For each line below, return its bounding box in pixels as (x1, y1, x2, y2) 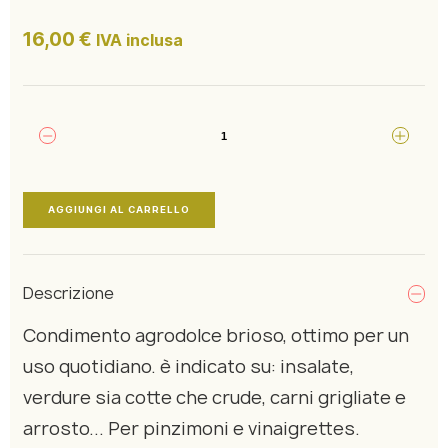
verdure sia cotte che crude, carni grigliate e (22, 385, 406, 411)
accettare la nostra (77, 110, 196, 129)
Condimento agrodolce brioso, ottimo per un (22, 323, 409, 349)
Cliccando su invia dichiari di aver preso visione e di (77, 94, 384, 113)
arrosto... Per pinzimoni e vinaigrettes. (22, 416, 360, 442)
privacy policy (195, 110, 277, 129)
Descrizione (22, 282, 114, 305)
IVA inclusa (95, 29, 183, 50)
